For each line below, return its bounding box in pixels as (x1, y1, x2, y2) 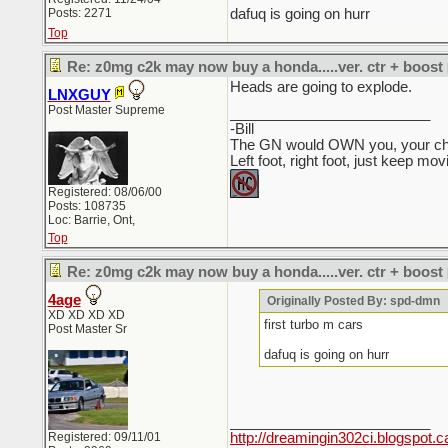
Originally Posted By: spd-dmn (263, 294, 440, 308)
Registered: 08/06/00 (47, 185, 162, 199)
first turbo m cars (263, 317, 363, 332)
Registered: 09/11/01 (47, 430, 161, 444)
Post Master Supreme (47, 103, 165, 117)
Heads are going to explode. (229, 79, 412, 95)
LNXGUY (47, 87, 111, 103)
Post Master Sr (47, 322, 127, 336)
